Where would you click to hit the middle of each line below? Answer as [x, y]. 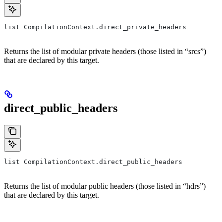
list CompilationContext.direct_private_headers [95, 27]
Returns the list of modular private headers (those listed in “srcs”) [105, 51]
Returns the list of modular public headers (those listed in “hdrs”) [105, 186]
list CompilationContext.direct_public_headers [93, 162]
